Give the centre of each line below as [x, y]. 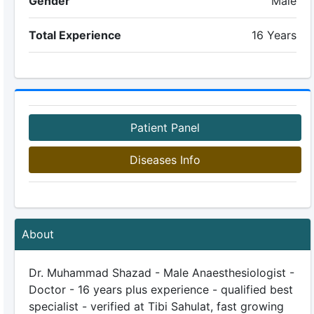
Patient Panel [165, 128]
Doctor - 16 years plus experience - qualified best [161, 289]
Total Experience [75, 35]
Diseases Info [165, 160]
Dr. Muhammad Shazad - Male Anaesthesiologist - [161, 273]
